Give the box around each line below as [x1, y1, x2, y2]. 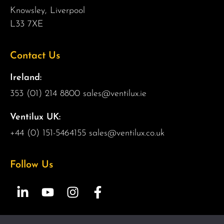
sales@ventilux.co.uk [89, 128, 164, 138]
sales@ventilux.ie [83, 88, 146, 98]
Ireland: [10, 72, 41, 82]
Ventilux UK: [10, 112, 60, 122]
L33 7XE [10, 19, 43, 29]
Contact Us [10, 50, 60, 61]
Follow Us [10, 159, 53, 170]
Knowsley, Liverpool [10, 5, 85, 15]
